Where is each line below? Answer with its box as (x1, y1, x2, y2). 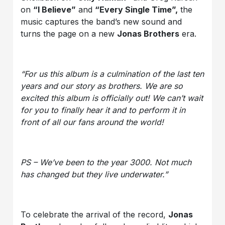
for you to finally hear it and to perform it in (21, 104, 186, 115)
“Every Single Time (95, 4, 172, 15)
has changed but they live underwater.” (21, 169, 168, 179)
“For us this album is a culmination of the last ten (21, 68, 204, 79)
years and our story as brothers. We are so (21, 80, 183, 91)
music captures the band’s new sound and (21, 16, 182, 27)
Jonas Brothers (117, 28, 180, 39)
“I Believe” (33, 4, 76, 15)
